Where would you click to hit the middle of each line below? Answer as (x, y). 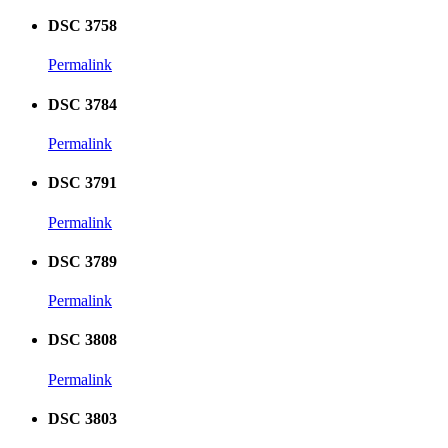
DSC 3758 (82, 26)
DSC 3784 (82, 104)
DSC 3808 (82, 340)
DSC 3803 (82, 418)
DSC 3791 (82, 183)
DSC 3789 (82, 261)
